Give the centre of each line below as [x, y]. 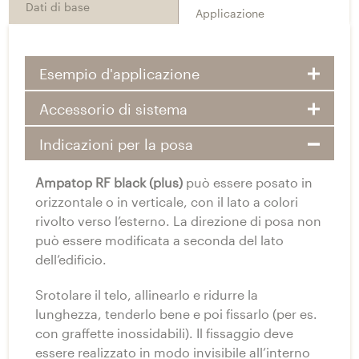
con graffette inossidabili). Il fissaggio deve [164, 333]
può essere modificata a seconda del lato [159, 240]
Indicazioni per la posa [116, 144]
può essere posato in [248, 182]
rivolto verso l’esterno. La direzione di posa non [178, 220]
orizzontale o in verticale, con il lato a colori [167, 201]
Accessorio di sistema [113, 109]
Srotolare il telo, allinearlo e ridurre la [147, 294]
